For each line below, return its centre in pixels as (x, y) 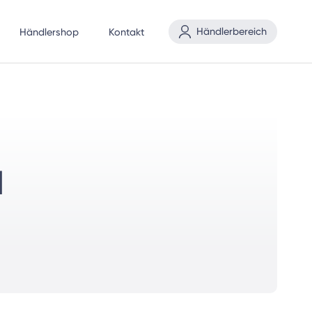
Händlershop (49, 33)
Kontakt (126, 33)
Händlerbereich (232, 31)
